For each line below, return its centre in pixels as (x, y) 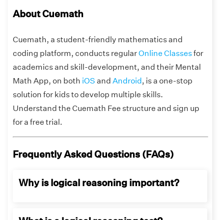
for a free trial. (38, 122)
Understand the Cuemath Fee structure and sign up (106, 108)
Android (127, 81)
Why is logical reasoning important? (99, 183)
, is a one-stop (167, 81)
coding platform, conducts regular (76, 53)
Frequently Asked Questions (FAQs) (93, 154)
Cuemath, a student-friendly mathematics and (98, 39)
